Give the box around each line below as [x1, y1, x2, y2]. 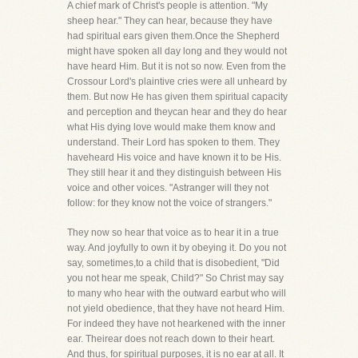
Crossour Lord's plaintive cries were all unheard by [67, 76, 287, 87]
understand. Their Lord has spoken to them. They [67, 137, 280, 148]
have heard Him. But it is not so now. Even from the [67, 61, 286, 72]
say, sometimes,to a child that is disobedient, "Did [67, 257, 280, 268]
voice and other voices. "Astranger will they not [67, 182, 268, 193]
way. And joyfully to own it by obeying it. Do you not [67, 242, 286, 253]
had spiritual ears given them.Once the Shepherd [67, 30, 280, 42]
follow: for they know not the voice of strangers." [67, 197, 272, 209]
